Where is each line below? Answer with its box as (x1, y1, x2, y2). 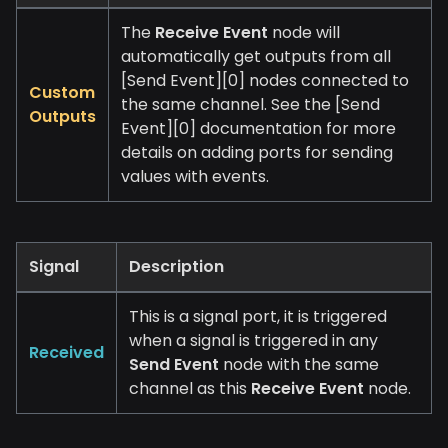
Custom (29, 81, 95, 105)
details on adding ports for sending (121, 141, 393, 165)
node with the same (219, 353, 379, 377)
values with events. (121, 165, 269, 189)
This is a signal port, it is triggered (129, 305, 387, 329)
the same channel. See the (121, 93, 335, 117)
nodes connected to (245, 69, 409, 93)
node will (268, 21, 340, 45)
